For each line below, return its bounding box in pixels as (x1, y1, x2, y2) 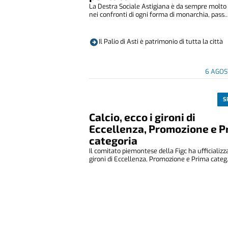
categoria (89, 134, 138, 147)
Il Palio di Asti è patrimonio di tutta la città (99, 37, 223, 46)
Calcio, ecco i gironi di (89, 110, 196, 124)
